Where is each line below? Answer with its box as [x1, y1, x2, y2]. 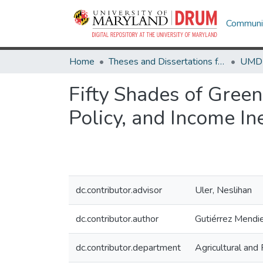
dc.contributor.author [76, 213, 159, 225]
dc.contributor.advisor [76, 184, 162, 197]
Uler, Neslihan [195, 184, 252, 197]
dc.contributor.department [76, 241, 181, 254]
